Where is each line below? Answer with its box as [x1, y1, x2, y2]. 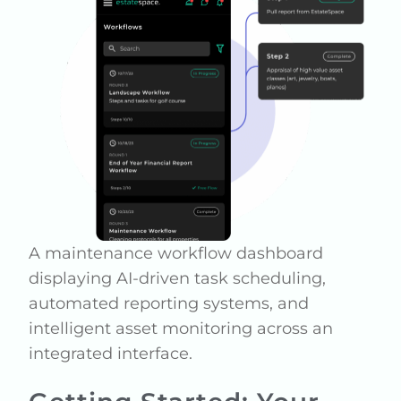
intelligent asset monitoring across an [29, 318, 334, 338]
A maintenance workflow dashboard [29, 243, 324, 263]
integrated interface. [29, 343, 193, 363]
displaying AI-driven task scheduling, [29, 268, 327, 288]
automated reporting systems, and [29, 293, 310, 313]
